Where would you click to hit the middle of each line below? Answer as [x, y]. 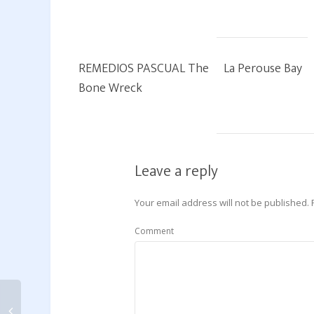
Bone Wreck [110, 88]
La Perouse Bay [263, 69]
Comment [154, 231]
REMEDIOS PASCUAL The [144, 69]
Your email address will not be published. [222, 203]
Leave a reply [176, 171]
